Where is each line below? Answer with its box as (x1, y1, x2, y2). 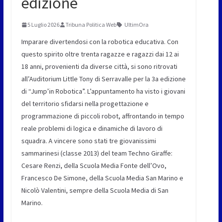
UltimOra (124, 21, 149, 29)
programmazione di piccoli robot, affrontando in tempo (21, 111, 184, 121)
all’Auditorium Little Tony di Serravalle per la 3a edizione (21, 74, 186, 84)
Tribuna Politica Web (65, 21, 116, 29)
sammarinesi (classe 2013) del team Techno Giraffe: (21, 149, 172, 158)
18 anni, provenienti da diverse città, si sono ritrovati (21, 62, 177, 71)
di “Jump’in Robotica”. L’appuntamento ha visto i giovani (21, 87, 185, 96)
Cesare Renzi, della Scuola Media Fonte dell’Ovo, (21, 161, 166, 170)
